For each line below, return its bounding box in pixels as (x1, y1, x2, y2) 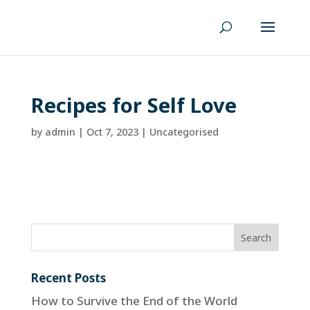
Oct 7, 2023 (86, 125, 138, 138)
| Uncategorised (138, 125, 219, 138)
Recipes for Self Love (30, 91, 237, 118)
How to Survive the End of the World (30, 293, 237, 309)
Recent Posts (30, 270, 106, 286)
